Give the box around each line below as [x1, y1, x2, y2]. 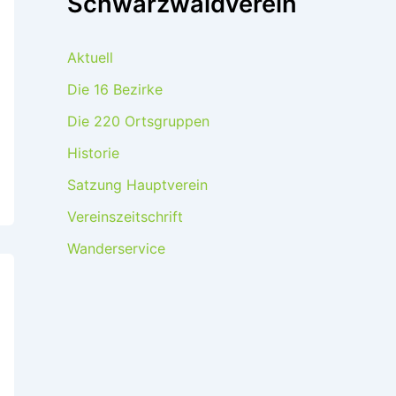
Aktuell [67, 48, 113, 66]
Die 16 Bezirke [67, 80, 163, 98]
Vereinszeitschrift [67, 207, 183, 225]
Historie [67, 143, 119, 162]
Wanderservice [67, 239, 165, 257]
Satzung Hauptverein [67, 175, 208, 194]
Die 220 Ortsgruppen [67, 111, 209, 130]
